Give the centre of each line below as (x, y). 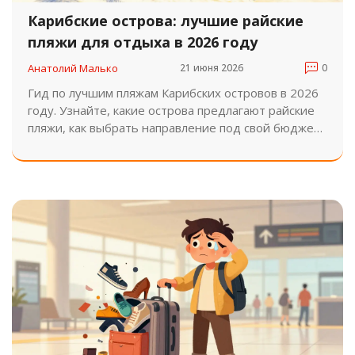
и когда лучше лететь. (92, 145)
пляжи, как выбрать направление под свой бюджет (174, 127)
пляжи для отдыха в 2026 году (143, 42)
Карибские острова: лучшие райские (166, 20)
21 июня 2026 (212, 68)
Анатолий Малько (73, 68)
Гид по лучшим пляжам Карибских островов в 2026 (173, 92)
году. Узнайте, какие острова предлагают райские (171, 110)
